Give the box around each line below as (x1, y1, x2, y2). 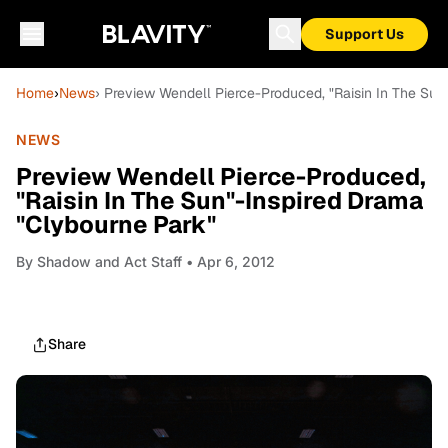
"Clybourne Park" (16, 209, 216, 240)
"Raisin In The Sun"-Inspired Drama (16, 185, 423, 216)
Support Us (325, 25, 404, 43)
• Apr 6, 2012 (182, 253, 275, 270)
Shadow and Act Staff (37, 253, 182, 270)
